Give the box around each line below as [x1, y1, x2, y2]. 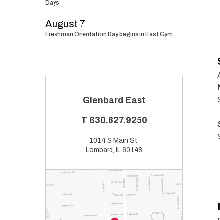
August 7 [45, 18, 85, 29]
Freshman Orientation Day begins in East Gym [45, 31, 173, 38]
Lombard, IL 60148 [85, 146, 142, 154]
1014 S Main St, [89, 137, 139, 144]
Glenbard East [82, 95, 145, 105]
